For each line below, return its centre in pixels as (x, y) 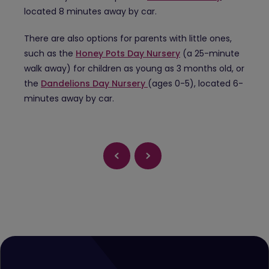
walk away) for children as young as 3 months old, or (134, 69)
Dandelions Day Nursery (94, 84)
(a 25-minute (210, 54)
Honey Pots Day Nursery (128, 54)
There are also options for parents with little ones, (128, 39)
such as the (50, 54)
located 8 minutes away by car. (90, 12)
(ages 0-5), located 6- (195, 84)
